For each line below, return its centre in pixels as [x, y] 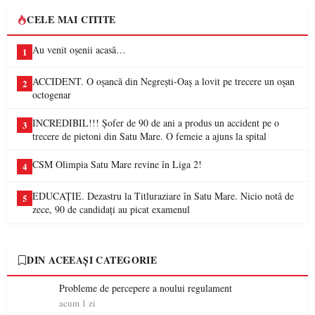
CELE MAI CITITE [71, 19]
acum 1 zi [77, 303]
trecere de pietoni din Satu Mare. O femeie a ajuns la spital [149, 136]
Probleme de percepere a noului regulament [146, 288]
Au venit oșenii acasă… [79, 50]
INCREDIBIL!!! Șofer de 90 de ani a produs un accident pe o [156, 123]
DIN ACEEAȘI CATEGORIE [92, 260]
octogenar [52, 95]
